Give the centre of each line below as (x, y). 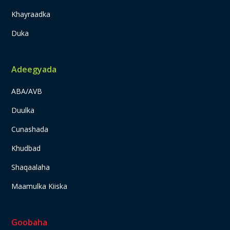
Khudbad (26, 148)
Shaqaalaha (31, 167)
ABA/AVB (27, 91)
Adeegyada (34, 70)
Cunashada (30, 129)
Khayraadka (31, 14)
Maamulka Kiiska (40, 186)
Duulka (23, 110)
